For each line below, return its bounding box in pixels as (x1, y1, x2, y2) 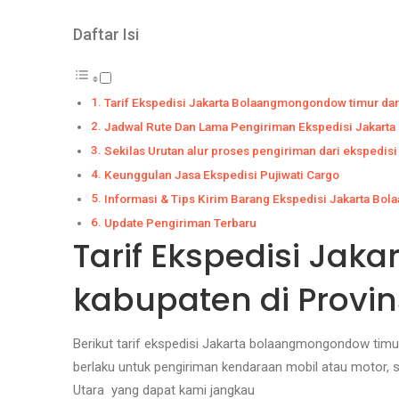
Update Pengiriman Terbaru (103, 215, 256, 230)
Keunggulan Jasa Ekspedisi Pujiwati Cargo (103, 167, 339, 182)
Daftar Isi (73, 25, 139, 44)
